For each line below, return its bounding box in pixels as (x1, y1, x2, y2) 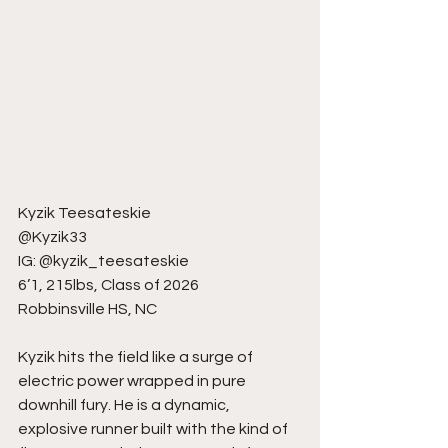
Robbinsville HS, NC (18, 301, 157, 317)
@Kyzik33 (18, 229, 87, 245)
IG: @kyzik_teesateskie (18, 253, 189, 269)
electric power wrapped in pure (18, 373, 249, 389)
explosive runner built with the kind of (18, 421, 291, 437)
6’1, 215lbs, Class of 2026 (18, 277, 199, 293)
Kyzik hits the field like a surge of (18, 349, 256, 365)
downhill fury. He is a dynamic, (18, 397, 233, 413)
